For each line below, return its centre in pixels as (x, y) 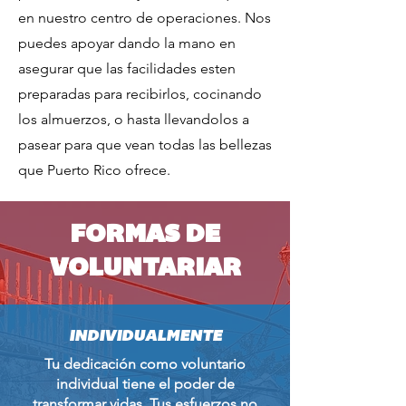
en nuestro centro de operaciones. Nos (145, 18)
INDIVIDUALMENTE (145, 337)
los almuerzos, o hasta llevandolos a (134, 119)
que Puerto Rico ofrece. (94, 170)
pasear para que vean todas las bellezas (145, 145)
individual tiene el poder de (145, 384)
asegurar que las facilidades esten (127, 68)
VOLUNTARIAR (145, 270)
